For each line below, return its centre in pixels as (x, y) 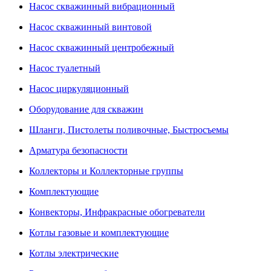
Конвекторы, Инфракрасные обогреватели (117, 212)
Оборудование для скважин (86, 109)
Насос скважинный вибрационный (102, 6)
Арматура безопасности (78, 150)
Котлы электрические (74, 253)
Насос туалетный (65, 68)
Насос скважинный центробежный (102, 47)
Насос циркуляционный (79, 89)
